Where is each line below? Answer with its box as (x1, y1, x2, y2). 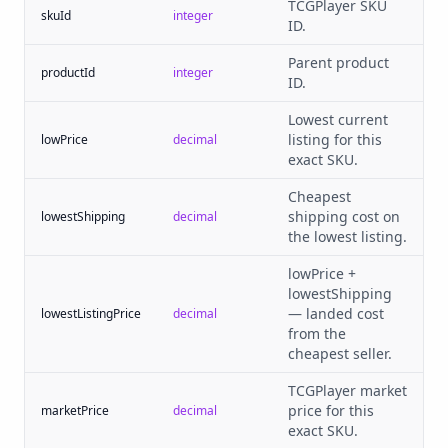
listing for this (288, 130, 382, 149)
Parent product (288, 53, 389, 72)
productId (41, 64, 95, 81)
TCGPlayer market (288, 381, 407, 400)
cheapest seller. (288, 344, 392, 363)
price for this (288, 401, 374, 420)
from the (288, 324, 346, 343)
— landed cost (288, 304, 384, 323)
